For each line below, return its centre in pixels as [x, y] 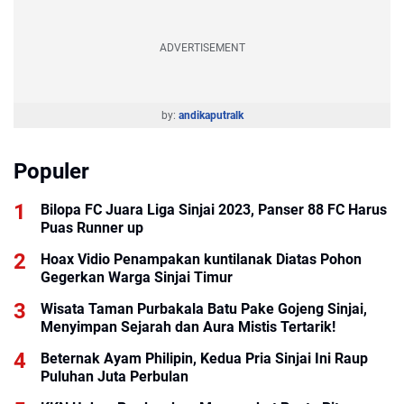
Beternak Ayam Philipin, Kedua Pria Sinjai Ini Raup [204, 358]
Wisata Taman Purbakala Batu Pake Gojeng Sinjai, [204, 308]
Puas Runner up [92, 227]
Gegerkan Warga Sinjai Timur [137, 277]
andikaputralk [211, 115]
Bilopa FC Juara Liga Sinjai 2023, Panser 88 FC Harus [214, 209]
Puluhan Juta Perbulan [115, 376]
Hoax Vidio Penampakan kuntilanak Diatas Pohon [201, 259]
